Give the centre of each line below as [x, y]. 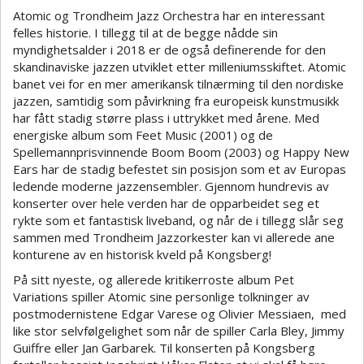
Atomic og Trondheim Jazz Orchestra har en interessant [169, 15]
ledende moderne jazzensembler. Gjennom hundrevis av [171, 186]
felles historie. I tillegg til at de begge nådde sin [145, 32]
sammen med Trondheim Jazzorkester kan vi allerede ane [174, 237]
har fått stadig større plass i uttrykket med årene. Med [166, 117]
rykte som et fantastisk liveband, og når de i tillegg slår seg [178, 220]
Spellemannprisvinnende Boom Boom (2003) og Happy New [181, 152]
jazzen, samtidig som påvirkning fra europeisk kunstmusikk [176, 100]
